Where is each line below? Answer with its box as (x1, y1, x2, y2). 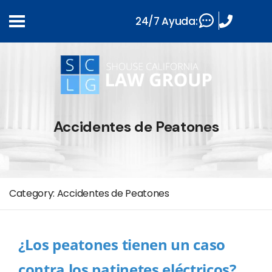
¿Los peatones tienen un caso (18, 234, 226, 254)
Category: (9, 186, 57, 200)
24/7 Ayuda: (135, 13, 198, 29)
